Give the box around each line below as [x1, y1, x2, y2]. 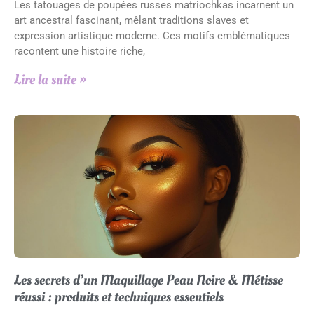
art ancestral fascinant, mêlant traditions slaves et [14, 14, 249, 27]
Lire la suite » [14, 70, 86, 90]
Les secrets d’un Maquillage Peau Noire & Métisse [14, 271, 283, 290]
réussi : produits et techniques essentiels [14, 287, 224, 307]
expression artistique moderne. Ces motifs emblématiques [14, 29, 290, 42]
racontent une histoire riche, [14, 45, 145, 57]
